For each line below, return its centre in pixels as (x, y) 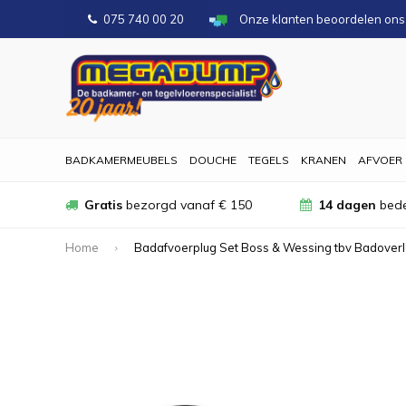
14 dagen (348, 205)
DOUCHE (213, 160)
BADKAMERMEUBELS (121, 160)
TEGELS (269, 160)
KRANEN (324, 160)
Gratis (103, 205)
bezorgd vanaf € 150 (187, 205)
